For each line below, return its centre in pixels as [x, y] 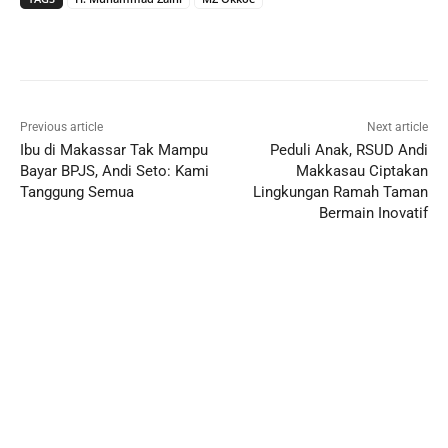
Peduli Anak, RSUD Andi [348, 150]
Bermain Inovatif [373, 213]
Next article [397, 127]
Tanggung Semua [77, 192]
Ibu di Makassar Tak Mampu [114, 150]
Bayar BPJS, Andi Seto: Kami [114, 171]
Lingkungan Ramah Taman [340, 192]
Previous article [61, 127]
